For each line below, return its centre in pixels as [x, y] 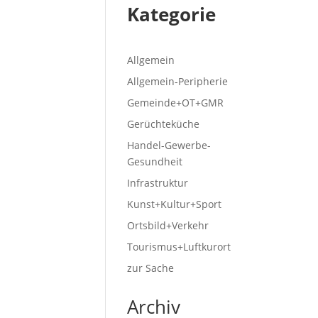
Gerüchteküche [164, 124]
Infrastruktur [158, 183]
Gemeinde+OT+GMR [176, 103]
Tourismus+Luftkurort [179, 247]
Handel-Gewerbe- [169, 145]
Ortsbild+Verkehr [168, 225]
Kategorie [172, 14]
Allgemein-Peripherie [178, 81]
